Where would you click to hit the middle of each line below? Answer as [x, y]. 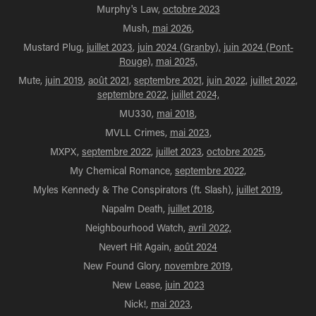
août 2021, [110, 80]
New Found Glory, [124, 266]
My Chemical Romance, [122, 170]
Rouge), [136, 61]
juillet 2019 [259, 189]
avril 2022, [209, 227]
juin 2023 [184, 285]
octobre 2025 [235, 151]
